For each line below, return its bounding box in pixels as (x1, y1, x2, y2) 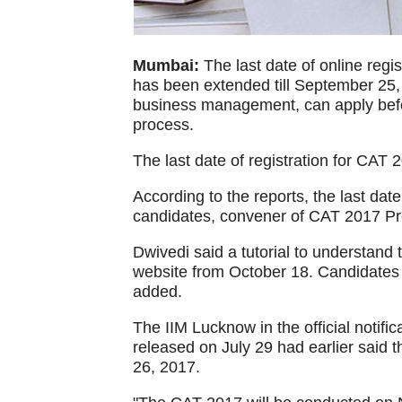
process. (132, 116, 194, 134)
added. (132, 283, 182, 301)
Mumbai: (132, 57, 199, 74)
